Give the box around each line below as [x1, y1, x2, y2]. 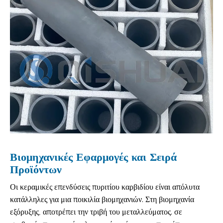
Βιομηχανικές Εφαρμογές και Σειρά [10, 150, 177, 164]
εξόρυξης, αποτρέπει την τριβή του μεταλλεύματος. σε [10, 207, 182, 217]
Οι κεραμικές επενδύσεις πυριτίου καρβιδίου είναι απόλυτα [10, 182, 200, 192]
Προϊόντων [10, 163, 62, 176]
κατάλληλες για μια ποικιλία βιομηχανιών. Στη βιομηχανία [10, 195, 194, 205]
